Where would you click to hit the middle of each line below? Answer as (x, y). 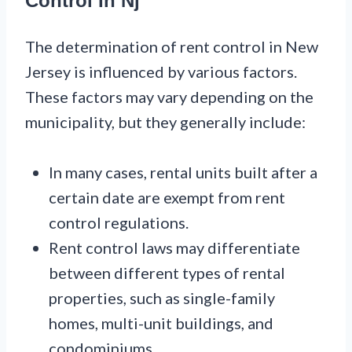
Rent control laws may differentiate (174, 247)
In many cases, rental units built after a (183, 172)
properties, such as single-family (162, 297)
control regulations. (119, 222)
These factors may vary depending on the (169, 96)
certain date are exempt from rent (167, 197)
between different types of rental (167, 272)
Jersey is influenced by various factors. (161, 71)
